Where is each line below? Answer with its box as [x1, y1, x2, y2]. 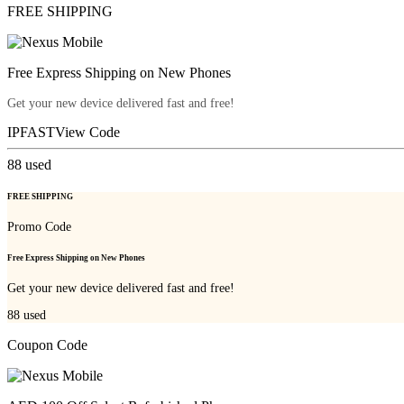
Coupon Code [7, 337, 87, 353]
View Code [55, 124, 120, 140]
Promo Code [7, 219, 71, 234]
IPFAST [7, 124, 55, 140]
